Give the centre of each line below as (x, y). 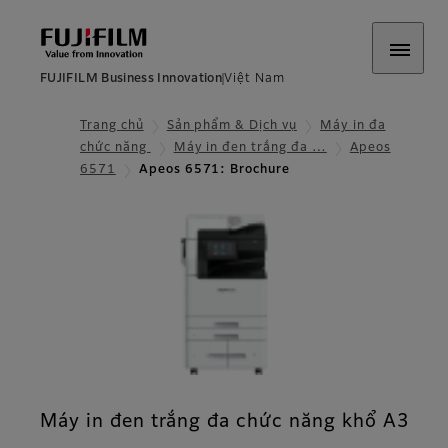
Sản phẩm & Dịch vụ (231, 126)
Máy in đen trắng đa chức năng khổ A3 (224, 421)
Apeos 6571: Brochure (214, 170)
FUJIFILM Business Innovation (131, 79)
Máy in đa (352, 126)
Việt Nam (254, 79)
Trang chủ (112, 126)
